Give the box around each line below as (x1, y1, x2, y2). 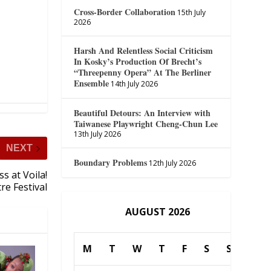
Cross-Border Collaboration (74, 5, 176, 18)
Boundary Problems (74, 155, 148, 169)
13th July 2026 (74, 128, 122, 139)
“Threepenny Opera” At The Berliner (74, 65, 212, 79)
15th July (177, 7, 206, 18)
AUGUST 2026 (125, 204, 190, 218)
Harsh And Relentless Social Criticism (74, 44, 214, 57)
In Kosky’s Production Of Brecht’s (74, 54, 202, 68)
